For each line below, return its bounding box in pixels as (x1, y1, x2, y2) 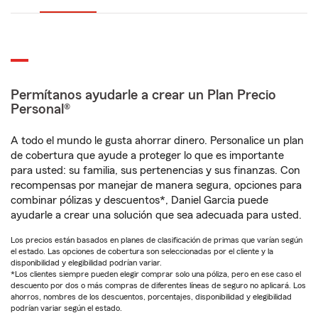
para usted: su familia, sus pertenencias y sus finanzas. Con (11, 165, 300, 176)
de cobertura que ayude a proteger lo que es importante (11, 150, 284, 161)
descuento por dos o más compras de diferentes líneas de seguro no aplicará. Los (11, 281, 306, 290)
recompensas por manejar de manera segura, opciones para (11, 180, 302, 191)
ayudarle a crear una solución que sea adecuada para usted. (11, 209, 302, 221)
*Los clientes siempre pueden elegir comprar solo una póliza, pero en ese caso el (11, 270, 301, 278)
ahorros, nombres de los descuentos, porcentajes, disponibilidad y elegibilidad (11, 292, 292, 301)
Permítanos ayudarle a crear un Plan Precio (11, 88, 276, 102)
